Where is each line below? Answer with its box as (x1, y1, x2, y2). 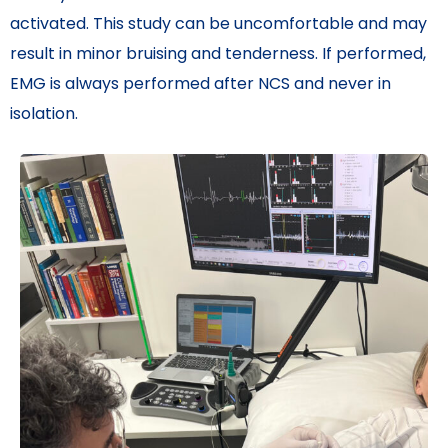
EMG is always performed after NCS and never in (10, 72, 391, 96)
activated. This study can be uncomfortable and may (10, 12, 427, 36)
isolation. (10, 102, 78, 126)
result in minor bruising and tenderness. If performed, (10, 42, 426, 66)
